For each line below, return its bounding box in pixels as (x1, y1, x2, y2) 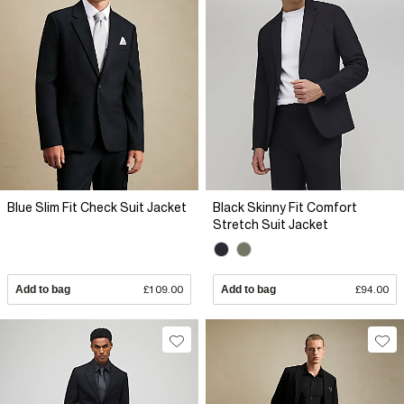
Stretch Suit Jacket (213, 217, 328, 233)
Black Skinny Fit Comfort (213, 200, 357, 216)
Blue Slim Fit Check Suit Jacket (7, 200, 187, 216)
